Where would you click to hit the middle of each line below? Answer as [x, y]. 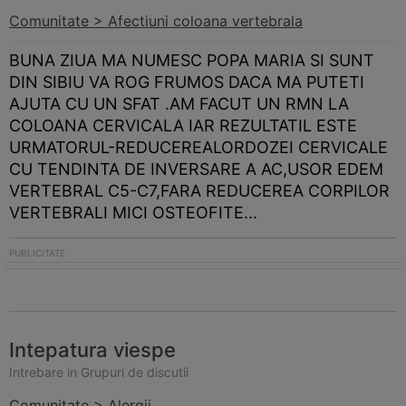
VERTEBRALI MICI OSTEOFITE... [133, 213]
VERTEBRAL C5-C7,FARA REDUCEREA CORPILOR [199, 191]
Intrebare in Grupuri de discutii [99, 372]
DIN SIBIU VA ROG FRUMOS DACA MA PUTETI [187, 82]
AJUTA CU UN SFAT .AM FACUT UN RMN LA [179, 104]
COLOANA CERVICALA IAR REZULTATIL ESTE [183, 126]
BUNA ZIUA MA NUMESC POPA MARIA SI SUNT [192, 60]
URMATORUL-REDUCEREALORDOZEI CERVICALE [198, 147]
